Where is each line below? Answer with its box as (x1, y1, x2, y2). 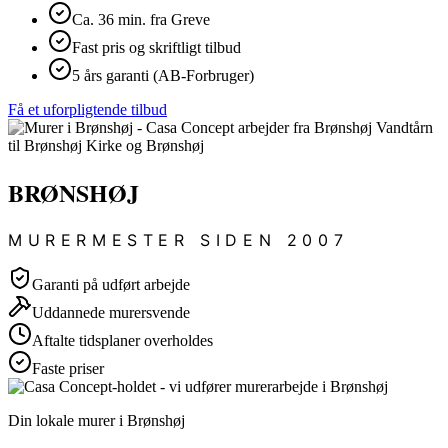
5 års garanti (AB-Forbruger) (72, 66, 254, 84)
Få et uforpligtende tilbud (8, 100, 167, 118)
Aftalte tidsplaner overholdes (32, 331, 213, 349)
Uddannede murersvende (32, 303, 190, 321)
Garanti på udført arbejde (32, 275, 190, 293)
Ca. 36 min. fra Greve (72, 10, 210, 28)
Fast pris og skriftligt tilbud (72, 38, 241, 56)
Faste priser (32, 359, 104, 377)
